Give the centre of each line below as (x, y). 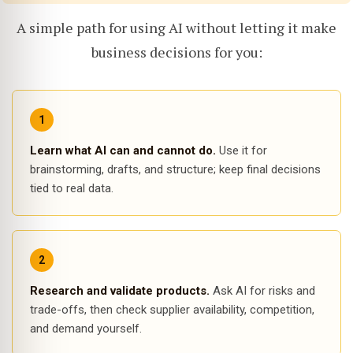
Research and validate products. (120, 291)
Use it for (242, 150)
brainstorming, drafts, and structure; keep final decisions (175, 169)
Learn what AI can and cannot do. (123, 150)
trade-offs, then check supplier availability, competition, (172, 310)
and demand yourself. (86, 329)
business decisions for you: (176, 52)
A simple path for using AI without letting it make (176, 28)
